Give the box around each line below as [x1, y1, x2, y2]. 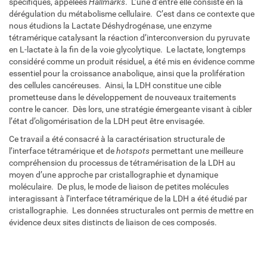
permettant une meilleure [150, 146, 243, 156]
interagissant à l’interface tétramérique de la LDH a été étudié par [9, 194, 247, 203]
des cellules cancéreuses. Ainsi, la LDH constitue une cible [9, 80, 221, 90]
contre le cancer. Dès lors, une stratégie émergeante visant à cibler [9, 104, 252, 114]
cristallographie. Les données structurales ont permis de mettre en [9, 206, 254, 215]
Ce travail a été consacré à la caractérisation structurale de [9, 134, 225, 144]
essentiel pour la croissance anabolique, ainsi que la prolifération [9, 69, 245, 78]
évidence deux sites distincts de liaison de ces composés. [9, 218, 217, 227]
